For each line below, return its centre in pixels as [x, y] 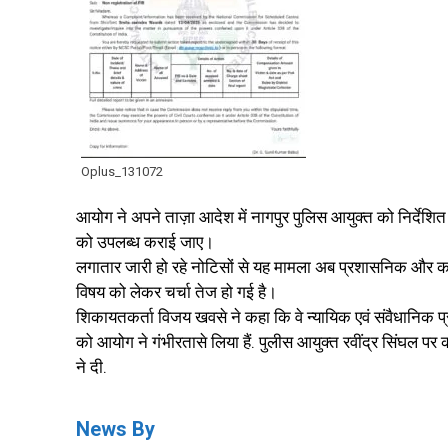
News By [115, 429]
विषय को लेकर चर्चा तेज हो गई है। [176, 292]
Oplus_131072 [122, 172]
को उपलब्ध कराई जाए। [145, 242]
